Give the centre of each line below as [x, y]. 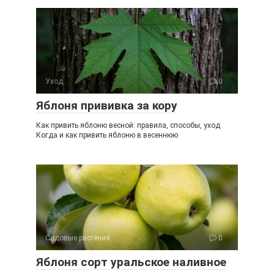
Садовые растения [78, 238]
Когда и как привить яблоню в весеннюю [107, 135]
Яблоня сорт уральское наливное [131, 262]
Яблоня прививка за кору [107, 106]
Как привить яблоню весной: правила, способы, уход [128, 125]
